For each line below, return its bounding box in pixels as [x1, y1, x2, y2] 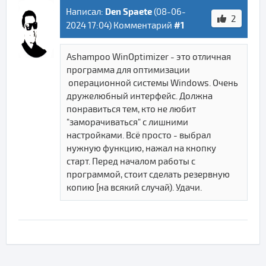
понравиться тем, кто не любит [66, 104, 196, 115]
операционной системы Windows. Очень [66, 78, 238, 88]
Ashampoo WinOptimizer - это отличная [66, 52, 231, 62]
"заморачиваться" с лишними [66, 117, 188, 128]
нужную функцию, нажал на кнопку [66, 143, 216, 154]
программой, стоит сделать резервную [66, 169, 230, 180]
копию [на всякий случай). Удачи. [66, 182, 202, 193]
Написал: [66, 7, 105, 17]
